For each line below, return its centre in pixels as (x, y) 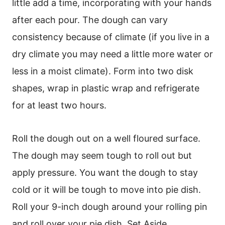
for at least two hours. (61, 105)
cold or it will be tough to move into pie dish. (106, 189)
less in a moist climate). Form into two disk (103, 71)
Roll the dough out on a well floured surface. (106, 138)
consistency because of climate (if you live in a (111, 37)
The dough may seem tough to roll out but (102, 155)
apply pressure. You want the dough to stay (105, 172)
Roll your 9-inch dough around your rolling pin (110, 206)
